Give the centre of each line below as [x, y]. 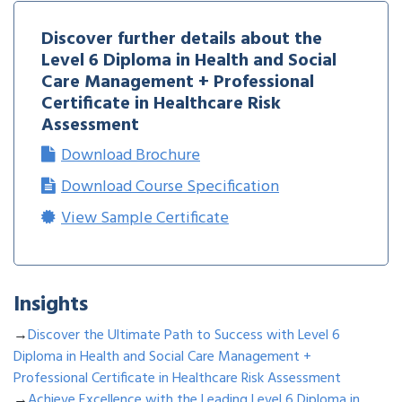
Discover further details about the [182, 40]
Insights [51, 306]
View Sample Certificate [145, 219]
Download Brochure [131, 156]
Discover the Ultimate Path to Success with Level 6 [184, 336]
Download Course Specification [170, 188]
